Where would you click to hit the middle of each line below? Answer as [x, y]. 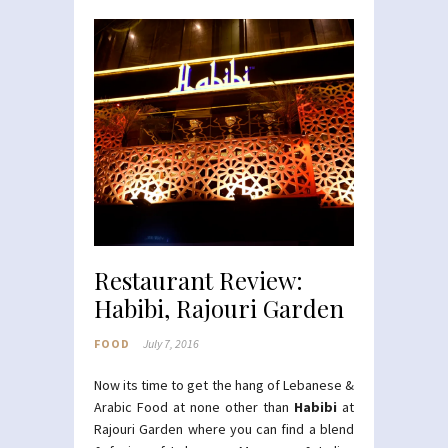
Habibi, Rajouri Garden [219, 308]
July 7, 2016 [171, 344]
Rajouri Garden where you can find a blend [224, 429]
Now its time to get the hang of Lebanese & [224, 385]
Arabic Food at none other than [194, 407]
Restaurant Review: [198, 280]
